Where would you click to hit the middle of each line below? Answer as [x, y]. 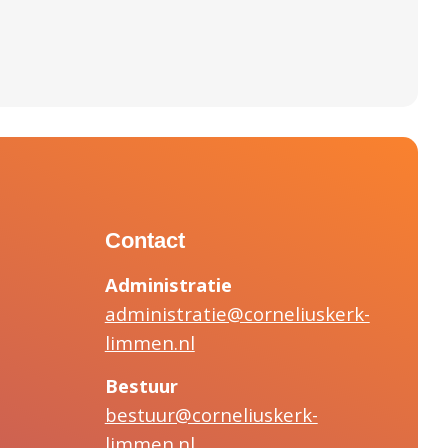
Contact [144, 240]
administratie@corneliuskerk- [237, 313]
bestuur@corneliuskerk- [211, 414]
